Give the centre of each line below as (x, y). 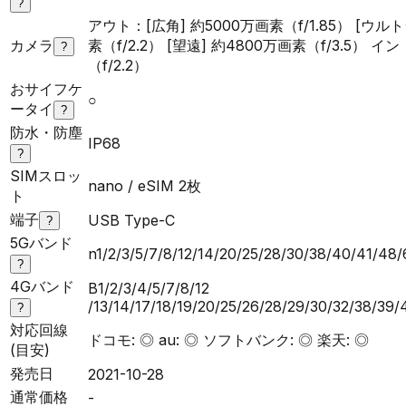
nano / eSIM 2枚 (145, 185)
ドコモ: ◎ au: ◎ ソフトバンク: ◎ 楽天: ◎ (228, 339)
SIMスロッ (46, 175)
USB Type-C (131, 220)
